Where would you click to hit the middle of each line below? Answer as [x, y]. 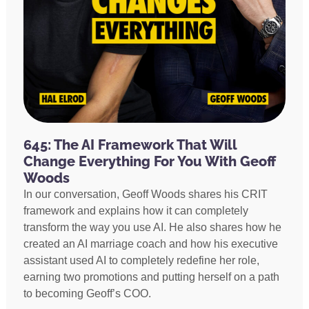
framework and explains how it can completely [136, 211]
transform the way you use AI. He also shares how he [152, 228]
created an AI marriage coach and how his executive [150, 244]
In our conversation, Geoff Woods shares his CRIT [145, 195]
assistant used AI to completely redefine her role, [141, 261]
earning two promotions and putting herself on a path [151, 277]
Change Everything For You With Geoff [149, 162]
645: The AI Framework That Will [130, 145]
